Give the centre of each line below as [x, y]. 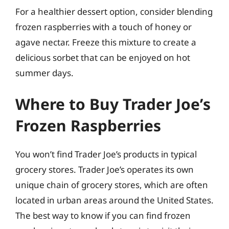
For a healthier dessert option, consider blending [114, 11]
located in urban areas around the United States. [114, 200]
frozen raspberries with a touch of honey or [104, 27]
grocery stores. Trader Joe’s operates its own [105, 169]
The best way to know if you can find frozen [103, 215]
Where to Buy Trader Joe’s [113, 104]
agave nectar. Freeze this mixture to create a [106, 42]
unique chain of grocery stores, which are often [112, 185]
